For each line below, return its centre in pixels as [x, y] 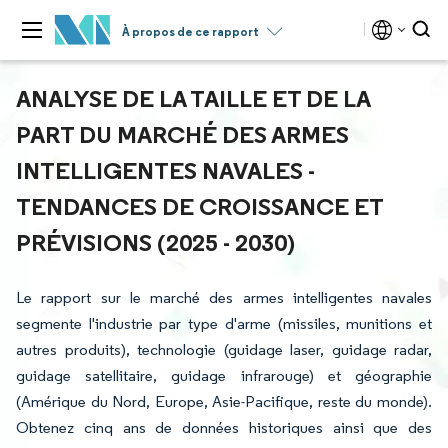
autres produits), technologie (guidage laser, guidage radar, [224, 349]
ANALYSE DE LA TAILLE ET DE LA [193, 98]
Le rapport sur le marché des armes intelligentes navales [224, 297]
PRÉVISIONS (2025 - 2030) [155, 242]
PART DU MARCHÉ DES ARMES [182, 134]
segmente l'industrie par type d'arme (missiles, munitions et [224, 323]
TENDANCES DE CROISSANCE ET [199, 206]
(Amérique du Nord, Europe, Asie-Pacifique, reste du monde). [224, 401]
